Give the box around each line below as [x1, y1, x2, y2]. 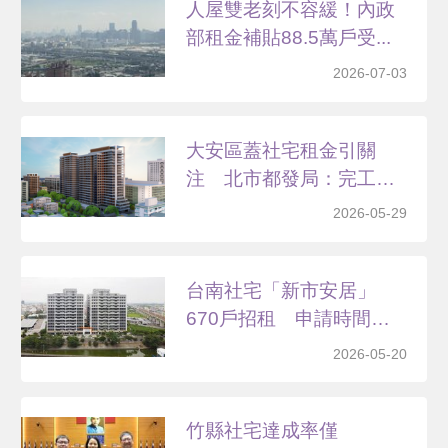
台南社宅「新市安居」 [186, 279, 377, 301]
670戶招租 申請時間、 [186, 307, 391, 329]
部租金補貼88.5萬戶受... [186, 27, 392, 49]
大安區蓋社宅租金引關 [186, 139, 377, 161]
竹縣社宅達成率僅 [186, 420, 339, 442]
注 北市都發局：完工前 [186, 167, 396, 189]
